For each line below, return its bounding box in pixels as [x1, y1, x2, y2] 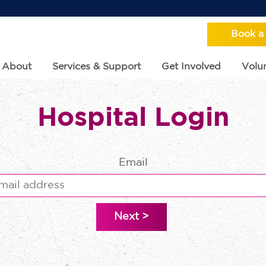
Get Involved [161, 62, 221, 71]
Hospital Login [37, 107, 229, 130]
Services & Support [52, 62, 141, 71]
